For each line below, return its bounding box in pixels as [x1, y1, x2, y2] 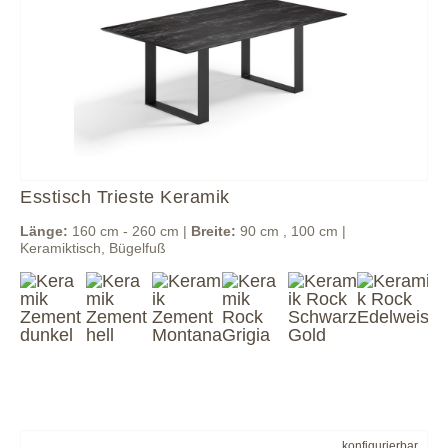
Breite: [191, 223, 236, 239]
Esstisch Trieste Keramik [20, 187, 230, 207]
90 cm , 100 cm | [236, 223, 346, 239]
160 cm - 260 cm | [68, 223, 191, 239]
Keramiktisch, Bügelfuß [20, 240, 166, 256]
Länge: [20, 223, 68, 239]
